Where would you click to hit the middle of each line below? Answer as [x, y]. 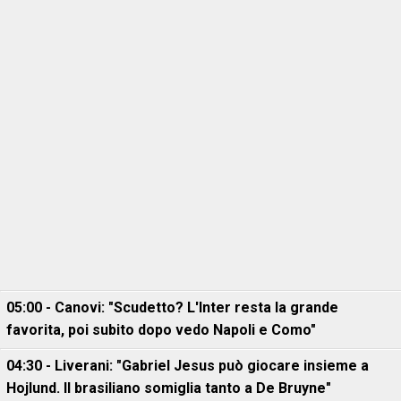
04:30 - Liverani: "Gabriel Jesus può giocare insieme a [188, 366]
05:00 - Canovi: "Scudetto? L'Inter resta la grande [172, 307]
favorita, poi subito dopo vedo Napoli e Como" [161, 330]
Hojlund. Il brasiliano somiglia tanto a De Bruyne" [169, 388]
